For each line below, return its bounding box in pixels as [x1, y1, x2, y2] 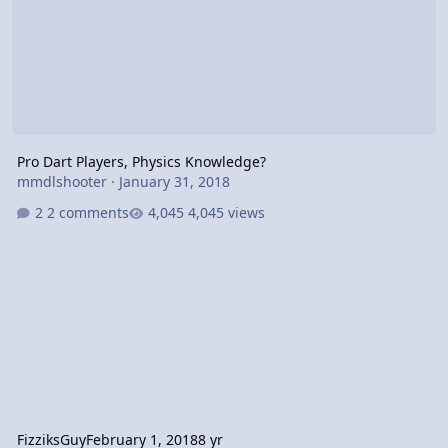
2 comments [46, 203, 129, 223]
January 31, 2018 [118, 171, 230, 191]
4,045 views [187, 203, 265, 223]
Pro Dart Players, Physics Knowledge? [16, 151, 266, 171]
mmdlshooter [16, 171, 107, 191]
